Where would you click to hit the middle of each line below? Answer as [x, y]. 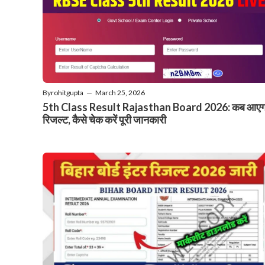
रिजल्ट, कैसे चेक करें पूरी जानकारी [104, 119]
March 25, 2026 [120, 92]
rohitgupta [67, 92]
